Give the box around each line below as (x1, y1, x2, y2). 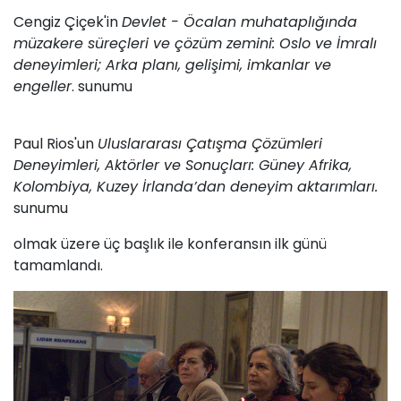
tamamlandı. (13, 254, 103, 276)
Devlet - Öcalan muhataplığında (122, 11, 357, 32)
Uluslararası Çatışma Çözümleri (98, 132, 322, 154)
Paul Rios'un (13, 132, 98, 154)
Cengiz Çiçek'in (13, 11, 122, 32)
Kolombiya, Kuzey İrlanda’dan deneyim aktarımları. (13, 175, 378, 197)
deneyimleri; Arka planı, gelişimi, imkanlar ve (13, 54, 331, 75)
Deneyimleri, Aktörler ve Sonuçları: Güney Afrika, (13, 154, 352, 175)
